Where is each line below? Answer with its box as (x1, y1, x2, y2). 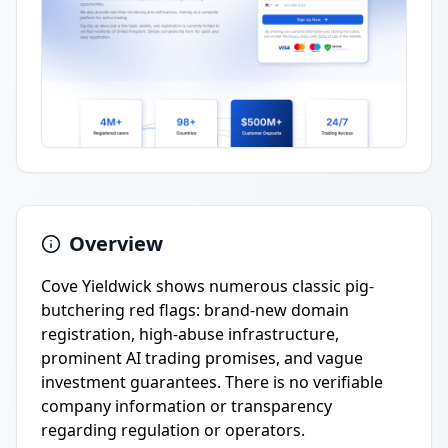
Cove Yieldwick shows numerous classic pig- (41, 275, 374, 297)
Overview (69, 230, 163, 257)
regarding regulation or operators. (41, 419, 305, 441)
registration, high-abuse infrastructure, (41, 323, 339, 345)
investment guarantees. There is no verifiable (41, 371, 383, 393)
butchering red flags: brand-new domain (41, 299, 349, 321)
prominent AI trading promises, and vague (41, 347, 363, 369)
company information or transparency (41, 395, 332, 417)
